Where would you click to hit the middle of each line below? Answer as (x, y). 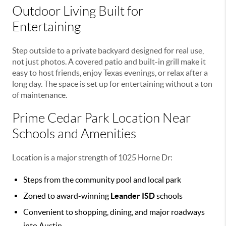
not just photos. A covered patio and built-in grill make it (109, 61)
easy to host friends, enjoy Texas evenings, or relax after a (110, 72)
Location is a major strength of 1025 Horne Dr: (92, 157)
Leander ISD (133, 195)
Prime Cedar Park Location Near (101, 118)
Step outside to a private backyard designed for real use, (108, 50)
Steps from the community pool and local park (102, 179)
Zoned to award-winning (67, 195)
